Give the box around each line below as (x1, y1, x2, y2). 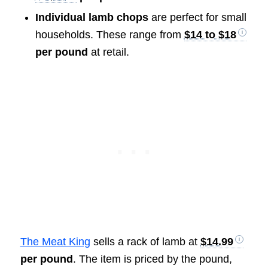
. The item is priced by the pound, (72, 253, 232, 266)
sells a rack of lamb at (90, 236, 200, 248)
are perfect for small (148, 11, 246, 24)
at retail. (87, 46, 129, 59)
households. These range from (35, 29, 184, 41)
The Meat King (20, 236, 90, 248)
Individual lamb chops (35, 11, 148, 24)
